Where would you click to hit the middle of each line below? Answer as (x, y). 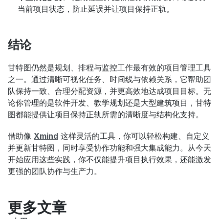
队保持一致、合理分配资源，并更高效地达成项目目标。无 (109, 91)
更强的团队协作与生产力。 (55, 171)
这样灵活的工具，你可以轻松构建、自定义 (134, 136)
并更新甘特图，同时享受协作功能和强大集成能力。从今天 (109, 148)
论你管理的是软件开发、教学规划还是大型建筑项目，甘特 (109, 103)
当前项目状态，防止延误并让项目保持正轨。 (96, 9)
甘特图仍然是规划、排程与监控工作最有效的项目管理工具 (109, 68)
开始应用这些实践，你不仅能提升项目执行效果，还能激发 (109, 160)
